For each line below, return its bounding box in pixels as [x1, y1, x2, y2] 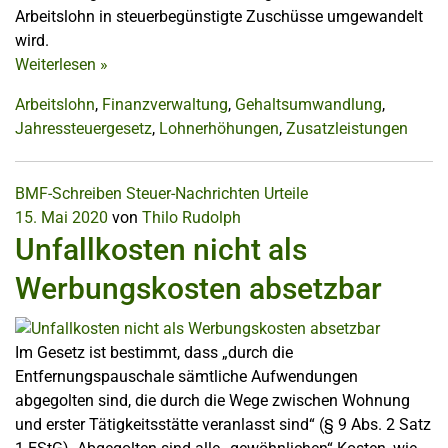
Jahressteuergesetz [15, 118, 152, 138]
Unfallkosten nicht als [15, 231, 307, 267]
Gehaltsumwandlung [235, 94, 382, 114]
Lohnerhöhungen [159, 118, 279, 138]
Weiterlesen [15, 54, 100, 74]
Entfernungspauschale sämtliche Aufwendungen [15, 366, 358, 386]
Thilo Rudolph [142, 207, 241, 227]
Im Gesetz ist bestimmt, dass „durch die [15, 342, 293, 362]
